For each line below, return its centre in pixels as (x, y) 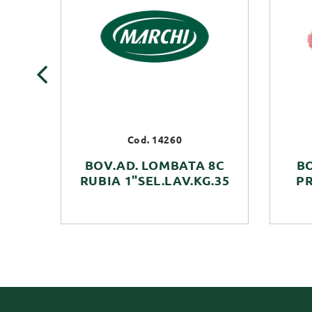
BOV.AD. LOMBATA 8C (155, 165)
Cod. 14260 (155, 140)
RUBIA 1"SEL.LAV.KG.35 (155, 181)
